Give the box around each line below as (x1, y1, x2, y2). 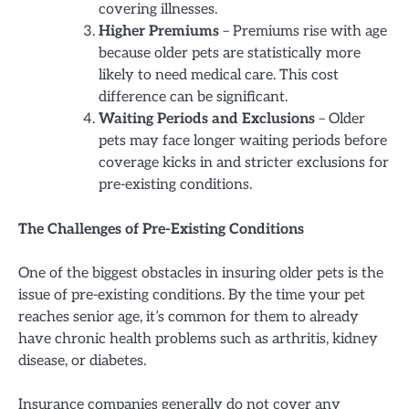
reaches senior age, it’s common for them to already (18, 308, 359, 327)
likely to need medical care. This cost (99, 67, 339, 85)
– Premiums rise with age (219, 23, 387, 41)
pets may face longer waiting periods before (99, 132, 387, 151)
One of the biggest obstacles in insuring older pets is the (18, 264, 383, 283)
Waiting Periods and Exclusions (99, 110, 315, 129)
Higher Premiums (99, 23, 219, 41)
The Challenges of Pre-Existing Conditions (18, 220, 304, 239)
